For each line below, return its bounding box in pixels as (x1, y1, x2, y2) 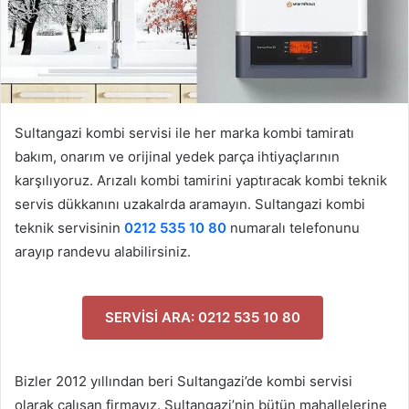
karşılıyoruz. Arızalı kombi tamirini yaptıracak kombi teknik (15, 172, 387, 190)
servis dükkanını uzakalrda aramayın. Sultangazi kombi (15, 195, 365, 214)
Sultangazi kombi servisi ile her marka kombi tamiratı (15, 124, 354, 142)
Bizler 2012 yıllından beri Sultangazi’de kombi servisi (15, 372, 352, 391)
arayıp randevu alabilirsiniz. (15, 243, 191, 261)
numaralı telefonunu (226, 219, 360, 237)
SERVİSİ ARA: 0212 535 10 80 (104, 309, 300, 327)
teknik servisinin (15, 219, 124, 237)
